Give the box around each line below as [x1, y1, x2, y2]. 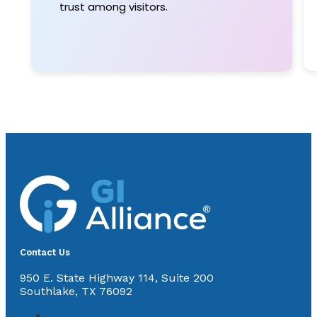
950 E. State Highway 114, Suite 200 [20, 271, 214, 285]
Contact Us [20, 247, 70, 258]
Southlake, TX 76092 [20, 284, 132, 299]
